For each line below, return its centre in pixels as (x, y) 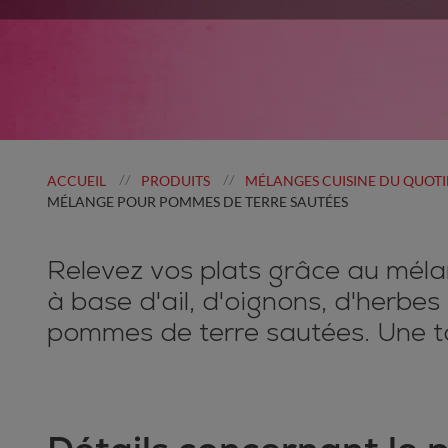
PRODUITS (175, 181)
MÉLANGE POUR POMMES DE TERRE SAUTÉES (197, 202)
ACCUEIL (76, 181)
